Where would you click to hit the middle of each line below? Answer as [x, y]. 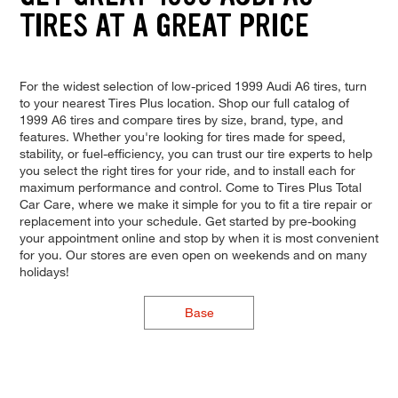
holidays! [44, 271]
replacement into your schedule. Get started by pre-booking [187, 220]
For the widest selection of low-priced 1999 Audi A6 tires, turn [193, 85]
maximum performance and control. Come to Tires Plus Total [190, 187]
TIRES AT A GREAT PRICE [164, 26]
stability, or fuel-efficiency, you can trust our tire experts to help [195, 153]
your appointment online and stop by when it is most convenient [199, 237]
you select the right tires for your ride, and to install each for [187, 170]
